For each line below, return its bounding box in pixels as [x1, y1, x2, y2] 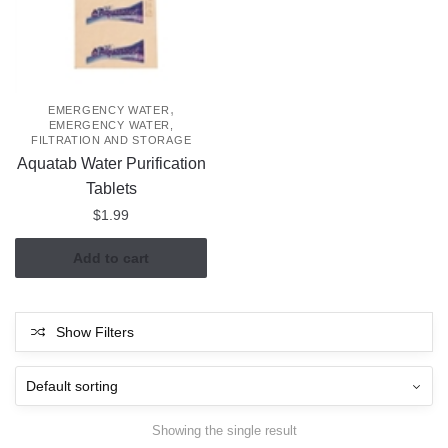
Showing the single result [151, 423, 297, 439]
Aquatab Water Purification [16, 154, 206, 172]
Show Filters [56, 323, 134, 340]
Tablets [85, 179, 137, 197]
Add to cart [73, 250, 150, 267]
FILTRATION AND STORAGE [30, 133, 192, 146]
